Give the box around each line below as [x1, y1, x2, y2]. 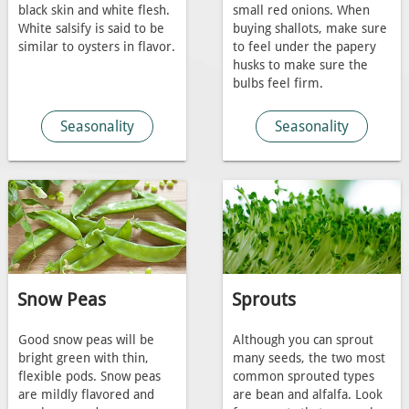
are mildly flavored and [17, 386, 154, 403]
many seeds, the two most [232, 350, 385, 366]
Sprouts [231, 288, 296, 310]
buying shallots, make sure [232, 20, 387, 37]
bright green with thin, [17, 350, 149, 366]
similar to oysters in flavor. [17, 38, 175, 55]
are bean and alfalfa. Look [232, 386, 383, 403]
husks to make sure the [232, 57, 368, 73]
